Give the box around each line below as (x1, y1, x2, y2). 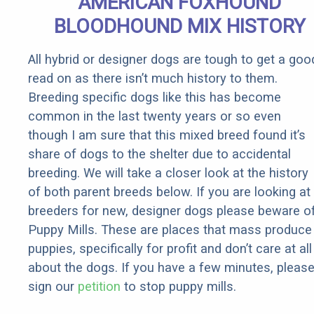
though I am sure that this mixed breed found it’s (28, 128, 306, 143)
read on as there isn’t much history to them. (28, 71, 278, 86)
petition (78, 279, 121, 294)
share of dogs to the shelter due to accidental (28, 146, 291, 162)
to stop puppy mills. (121, 279, 236, 294)
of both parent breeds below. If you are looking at (28, 184, 310, 200)
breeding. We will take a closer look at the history (28, 165, 308, 181)
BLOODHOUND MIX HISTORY (53, 15, 306, 39)
